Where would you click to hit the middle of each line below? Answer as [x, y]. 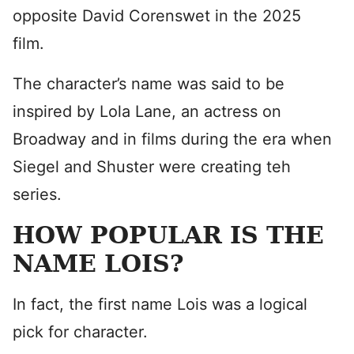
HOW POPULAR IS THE [168, 235]
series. [37, 194]
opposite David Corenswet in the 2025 [157, 16]
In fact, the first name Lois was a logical [160, 304]
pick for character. [80, 332]
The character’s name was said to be [149, 84]
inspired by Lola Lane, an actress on [147, 111]
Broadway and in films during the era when [172, 139]
